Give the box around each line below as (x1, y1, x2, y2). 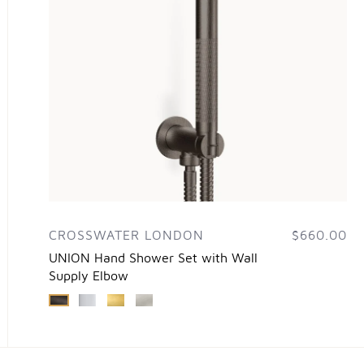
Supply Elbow (48, 270, 128, 284)
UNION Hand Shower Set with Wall (48, 252, 258, 266)
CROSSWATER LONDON (48, 229, 204, 243)
